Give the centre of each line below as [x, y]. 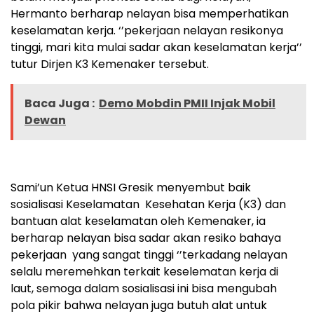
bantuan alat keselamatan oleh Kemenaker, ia [138, 221]
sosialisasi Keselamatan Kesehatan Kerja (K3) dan [148, 204]
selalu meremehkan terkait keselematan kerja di [144, 271]
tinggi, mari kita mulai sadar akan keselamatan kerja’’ [156, 47]
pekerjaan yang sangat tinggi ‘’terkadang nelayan [149, 254]
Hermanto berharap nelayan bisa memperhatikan [150, 13]
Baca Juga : [60, 103]
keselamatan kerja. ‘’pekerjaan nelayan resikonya [147, 30]
